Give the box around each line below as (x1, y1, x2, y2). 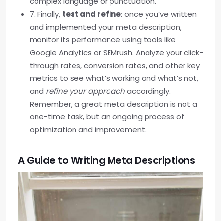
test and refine (62, 9, 121, 20)
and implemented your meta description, (30, 22, 182, 33)
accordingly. (125, 86, 171, 97)
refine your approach (46, 86, 125, 97)
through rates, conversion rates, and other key (30, 60, 200, 71)
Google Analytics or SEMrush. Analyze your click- (30, 47, 203, 58)
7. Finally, (30, 9, 62, 20)
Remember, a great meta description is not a (30, 99, 197, 110)
